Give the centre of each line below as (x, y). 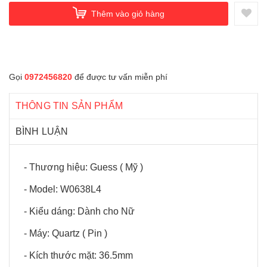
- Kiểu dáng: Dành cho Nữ (79, 211)
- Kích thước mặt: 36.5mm (78, 255)
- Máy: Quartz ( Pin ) (66, 233)
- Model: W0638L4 (63, 189)
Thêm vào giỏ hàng (128, 13)
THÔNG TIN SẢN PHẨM (69, 106)
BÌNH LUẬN (42, 131)
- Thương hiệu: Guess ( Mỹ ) (83, 167)
